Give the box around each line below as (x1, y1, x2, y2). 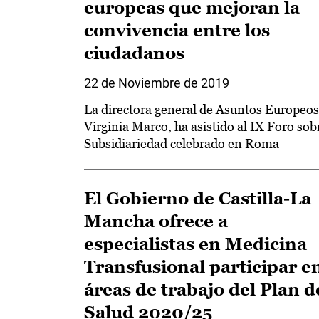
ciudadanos (84, 43, 184, 63)
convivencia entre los (84, 21, 270, 40)
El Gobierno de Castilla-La (84, 189, 311, 208)
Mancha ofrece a (84, 211, 228, 231)
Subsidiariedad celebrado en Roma (84, 136, 279, 151)
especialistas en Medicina (84, 234, 307, 253)
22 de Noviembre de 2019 (84, 75, 229, 90)
